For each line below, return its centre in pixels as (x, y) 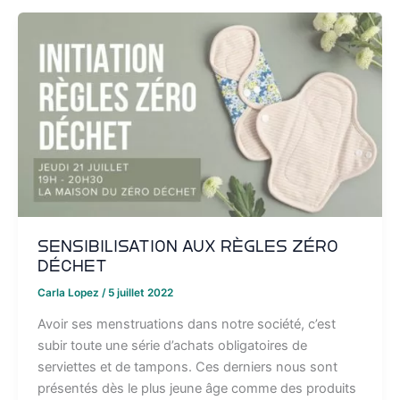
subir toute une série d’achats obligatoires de (172, 346)
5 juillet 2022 (140, 293)
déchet (72, 267)
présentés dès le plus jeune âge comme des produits (196, 389)
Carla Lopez (69, 293)
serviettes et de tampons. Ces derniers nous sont (187, 367)
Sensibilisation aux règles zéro (187, 247)
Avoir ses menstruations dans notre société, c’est (186, 325)
